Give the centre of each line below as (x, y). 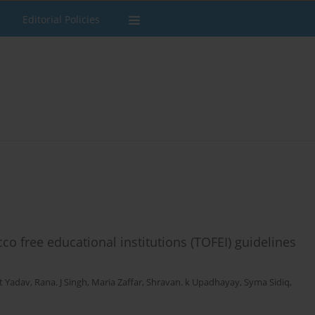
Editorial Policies (61, 19)
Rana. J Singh (61, 283)
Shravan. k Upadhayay (193, 283)
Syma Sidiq (267, 283)
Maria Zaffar (117, 283)
